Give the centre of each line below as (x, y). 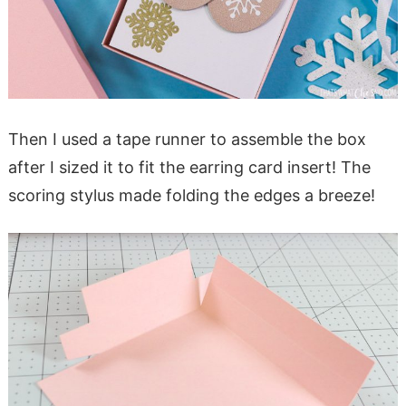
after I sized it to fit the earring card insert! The (189, 168)
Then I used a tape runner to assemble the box (187, 140)
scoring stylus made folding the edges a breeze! (191, 196)
